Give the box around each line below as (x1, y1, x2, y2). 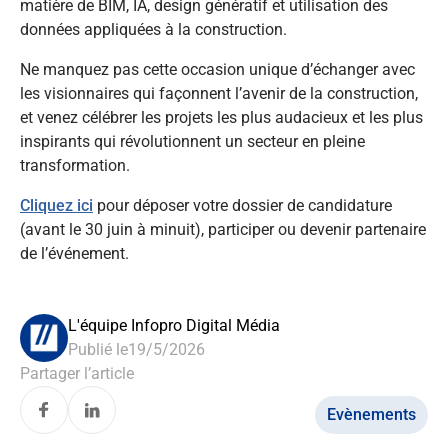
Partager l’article (20, 364, 134, 383)
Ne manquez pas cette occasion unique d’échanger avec (20, 60, 415, 79)
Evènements (327, 405, 416, 424)
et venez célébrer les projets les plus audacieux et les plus (20, 108, 423, 127)
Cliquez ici (20, 196, 93, 215)
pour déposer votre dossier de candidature (93, 196, 392, 215)
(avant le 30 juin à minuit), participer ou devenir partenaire (20, 220, 426, 239)
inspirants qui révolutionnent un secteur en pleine (20, 132, 365, 151)
